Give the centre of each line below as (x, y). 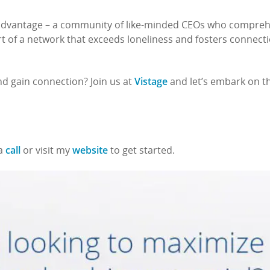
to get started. (141, 152)
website (90, 150)
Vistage (151, 82)
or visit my (46, 152)
